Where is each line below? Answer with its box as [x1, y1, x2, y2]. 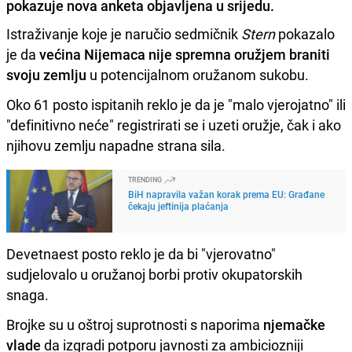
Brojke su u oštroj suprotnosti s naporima [6, 314, 263, 334]
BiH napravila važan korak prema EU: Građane [128, 187, 324, 200]
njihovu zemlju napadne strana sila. [6, 135, 225, 155]
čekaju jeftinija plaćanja [128, 199, 229, 212]
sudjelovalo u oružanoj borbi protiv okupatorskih [6, 264, 302, 284]
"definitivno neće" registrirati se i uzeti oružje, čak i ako [6, 115, 341, 134]
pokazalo [275, 24, 335, 43]
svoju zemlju [6, 64, 86, 84]
